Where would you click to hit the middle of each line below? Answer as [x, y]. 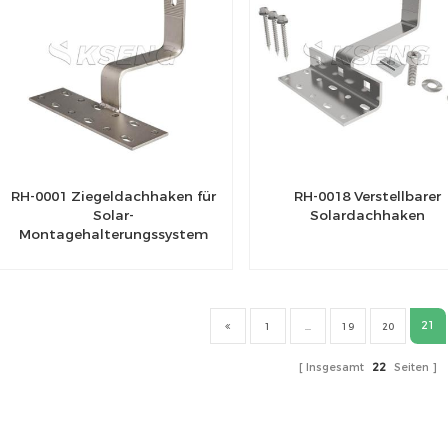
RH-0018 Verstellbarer [368, 196]
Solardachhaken [368, 215]
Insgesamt [336, 368]
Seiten [409, 368]
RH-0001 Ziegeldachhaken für [113, 196]
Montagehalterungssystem [113, 234]
